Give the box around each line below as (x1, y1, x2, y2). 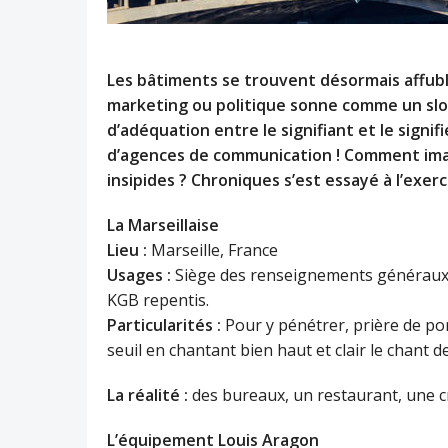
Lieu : (107, 239, 147, 261)
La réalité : (107, 384, 188, 406)
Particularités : (107, 314, 221, 336)
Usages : (107, 264, 171, 286)
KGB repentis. (107, 289, 209, 311)
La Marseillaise (107, 214, 219, 236)
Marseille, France (147, 239, 278, 261)
